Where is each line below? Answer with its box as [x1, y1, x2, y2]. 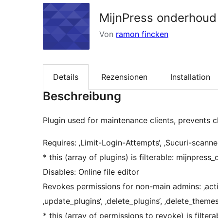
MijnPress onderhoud [99, 11, 217, 25]
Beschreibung [43, 89, 121, 104]
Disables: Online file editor [43, 167, 139, 177]
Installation [170, 72, 210, 82]
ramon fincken [116, 29, 168, 39]
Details [53, 72, 78, 82]
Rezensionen [101, 72, 147, 82]
